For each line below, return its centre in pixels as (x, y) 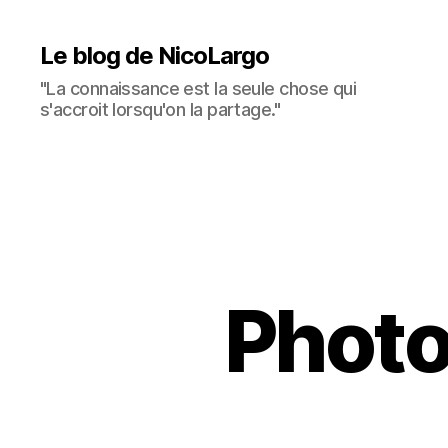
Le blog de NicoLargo (155, 55)
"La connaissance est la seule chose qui (198, 88)
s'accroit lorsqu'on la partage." (160, 109)
